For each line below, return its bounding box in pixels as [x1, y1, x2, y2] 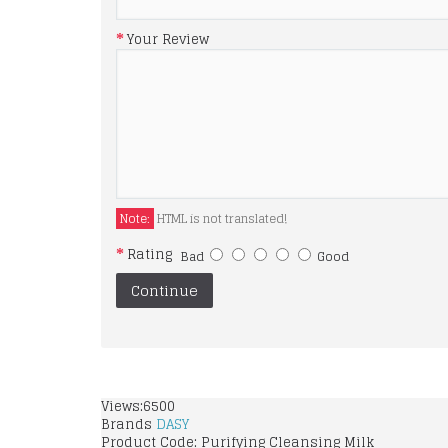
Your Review [127, 28, 209, 52]
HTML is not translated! [154, 208, 287, 230]
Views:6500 [101, 395, 175, 419]
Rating [127, 243, 172, 267]
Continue [131, 278, 198, 304]
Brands [101, 413, 156, 437]
